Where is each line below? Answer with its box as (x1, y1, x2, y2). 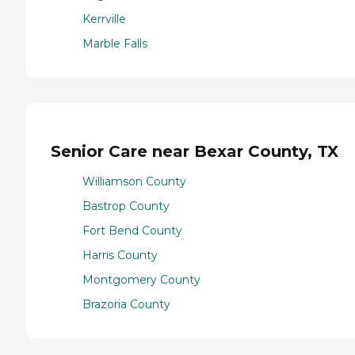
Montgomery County (82, 273, 200, 288)
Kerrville (82, 11, 126, 26)
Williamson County (82, 174, 186, 189)
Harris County (82, 248, 158, 263)
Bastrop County (82, 199, 170, 214)
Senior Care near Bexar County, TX (51, 141, 338, 161)
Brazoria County (82, 297, 170, 312)
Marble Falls (82, 36, 147, 51)
